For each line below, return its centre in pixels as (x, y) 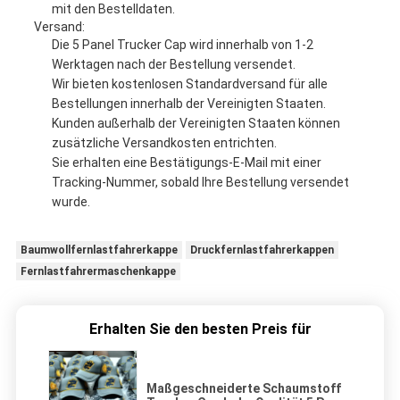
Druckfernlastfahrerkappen (262, 250)
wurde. (71, 202)
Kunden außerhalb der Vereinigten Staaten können (196, 124)
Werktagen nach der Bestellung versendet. (173, 65)
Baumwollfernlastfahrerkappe (99, 250)
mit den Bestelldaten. (113, 9)
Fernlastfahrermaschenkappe (98, 272)
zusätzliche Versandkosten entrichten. (164, 143)
